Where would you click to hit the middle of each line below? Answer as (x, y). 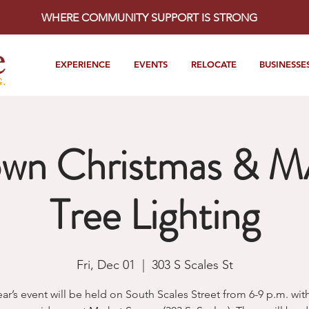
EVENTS (151, 64)
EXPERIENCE (83, 64)
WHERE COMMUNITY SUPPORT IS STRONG (149, 18)
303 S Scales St (192, 265)
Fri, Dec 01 (106, 265)
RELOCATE (213, 64)
